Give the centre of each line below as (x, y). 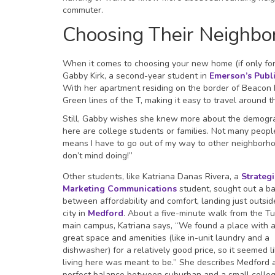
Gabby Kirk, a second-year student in (136, 76)
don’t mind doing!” (98, 156)
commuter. (84, 10)
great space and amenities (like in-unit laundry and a (166, 238)
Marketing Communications (120, 189)
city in (75, 214)
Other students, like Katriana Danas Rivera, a (152, 177)
